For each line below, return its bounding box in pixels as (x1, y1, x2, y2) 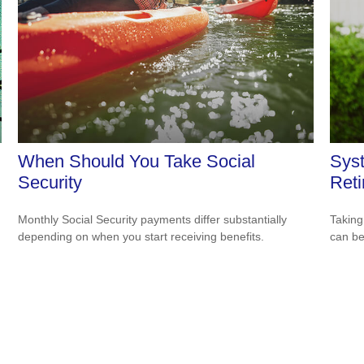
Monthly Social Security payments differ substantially (18, 212, 288, 226)
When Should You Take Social (18, 150, 256, 171)
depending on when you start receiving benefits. (18, 229, 265, 243)
